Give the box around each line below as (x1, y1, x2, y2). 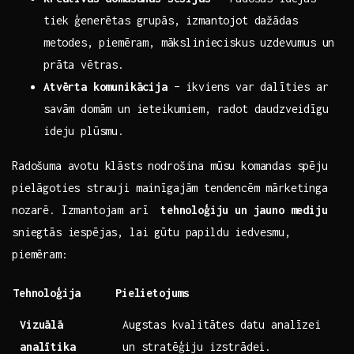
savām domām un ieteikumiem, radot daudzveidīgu (43, 102, 329, 116)
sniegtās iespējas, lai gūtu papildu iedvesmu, (12, 225, 291, 239)
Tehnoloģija (13, 286, 81, 300)
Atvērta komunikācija (43, 80, 168, 94)
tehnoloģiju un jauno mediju (160, 203, 328, 217)
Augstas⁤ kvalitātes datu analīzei (122, 318, 321, 332)
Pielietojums (115, 286, 190, 300)
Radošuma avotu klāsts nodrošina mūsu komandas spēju (12, 159, 328, 173)
